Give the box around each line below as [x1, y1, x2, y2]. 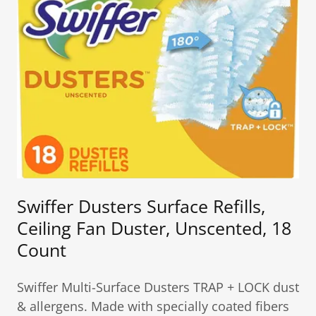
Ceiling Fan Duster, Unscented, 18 [17, 216, 291, 241]
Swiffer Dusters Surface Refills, [17, 194, 265, 219]
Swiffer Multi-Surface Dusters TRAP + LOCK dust [17, 279, 299, 296]
